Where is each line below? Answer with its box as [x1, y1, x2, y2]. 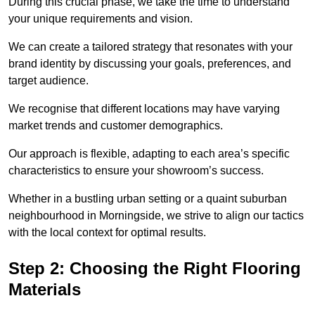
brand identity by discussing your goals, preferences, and [8, 58, 291, 70]
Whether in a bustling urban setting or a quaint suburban [8, 193, 287, 205]
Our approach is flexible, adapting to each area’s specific [8, 148, 290, 160]
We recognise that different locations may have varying [8, 103, 280, 115]
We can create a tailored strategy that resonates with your [8, 41, 292, 53]
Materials [8, 280, 81, 300]
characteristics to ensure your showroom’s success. [8, 165, 266, 177]
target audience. [8, 75, 89, 87]
